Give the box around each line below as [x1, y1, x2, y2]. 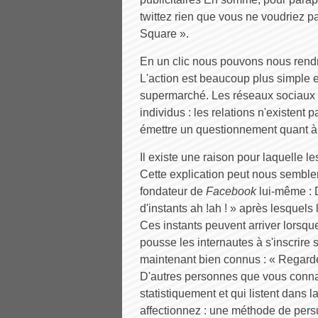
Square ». [140, 28, 189, 40]
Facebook [206, 185, 256, 197]
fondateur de [140, 185, 206, 197]
